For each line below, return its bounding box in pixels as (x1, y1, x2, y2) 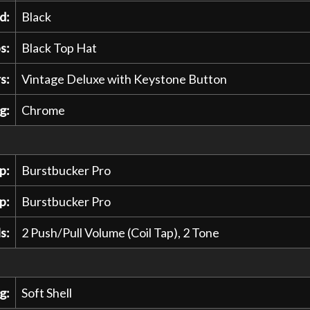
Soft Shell (21, 284, 72, 300)
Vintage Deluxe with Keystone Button (21, 71, 227, 86)
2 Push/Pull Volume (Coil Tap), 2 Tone (21, 224, 219, 240)
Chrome (21, 102, 65, 118)
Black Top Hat (21, 39, 97, 55)
